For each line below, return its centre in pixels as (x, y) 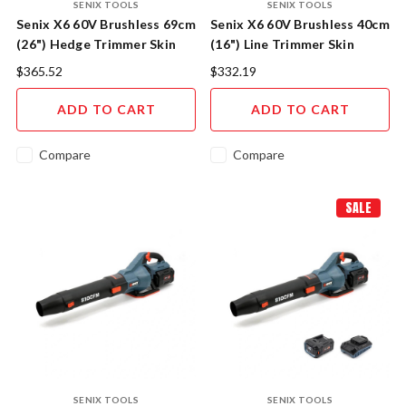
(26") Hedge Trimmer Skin (96, 44)
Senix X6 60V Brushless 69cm (106, 24)
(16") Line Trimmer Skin (282, 44)
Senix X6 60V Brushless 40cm (300, 24)
